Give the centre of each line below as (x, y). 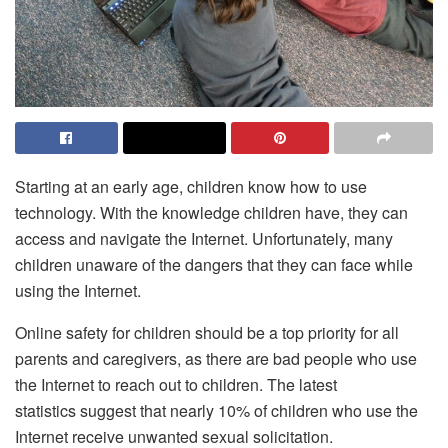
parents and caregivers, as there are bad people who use (216, 359)
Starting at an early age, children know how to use (191, 187)
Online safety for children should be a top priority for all (207, 333)
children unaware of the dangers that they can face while (214, 265)
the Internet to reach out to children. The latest (176, 385)
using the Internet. (80, 291)
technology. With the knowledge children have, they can (211, 213)
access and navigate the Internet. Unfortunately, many (204, 239)
